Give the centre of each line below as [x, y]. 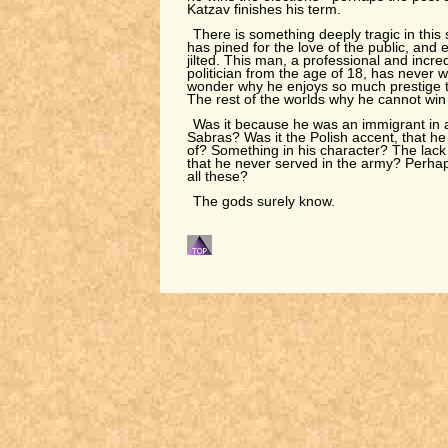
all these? [217, 176]
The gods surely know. [270, 201]
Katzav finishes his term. [263, 9]
